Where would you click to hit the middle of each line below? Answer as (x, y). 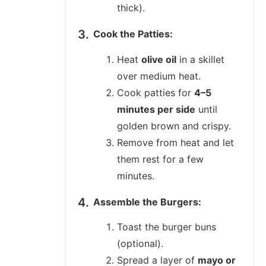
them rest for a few (160, 159)
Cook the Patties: (133, 34)
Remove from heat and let (175, 142)
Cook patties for (156, 92)
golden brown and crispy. (174, 126)
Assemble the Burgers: (147, 202)
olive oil (159, 59)
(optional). (140, 244)
